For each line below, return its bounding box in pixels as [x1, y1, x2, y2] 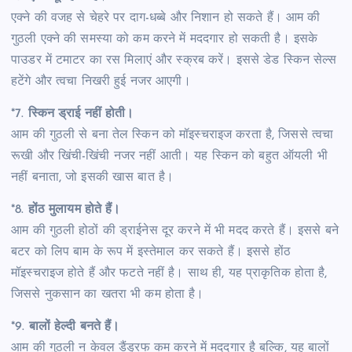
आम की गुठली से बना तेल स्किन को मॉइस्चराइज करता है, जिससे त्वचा [11, 129, 334, 142]
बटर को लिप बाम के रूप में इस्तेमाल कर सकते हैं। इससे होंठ [11, 246, 291, 259]
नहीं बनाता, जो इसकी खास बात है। [11, 171, 174, 185]
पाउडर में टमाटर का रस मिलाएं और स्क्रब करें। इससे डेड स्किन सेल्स [11, 54, 337, 68]
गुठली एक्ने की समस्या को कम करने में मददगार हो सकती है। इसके [11, 33, 318, 46]
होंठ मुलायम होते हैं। [27, 203, 121, 217]
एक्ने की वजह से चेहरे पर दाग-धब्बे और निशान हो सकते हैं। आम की [11, 12, 321, 25]
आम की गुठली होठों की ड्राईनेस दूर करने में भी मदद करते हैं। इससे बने [11, 225, 339, 238]
